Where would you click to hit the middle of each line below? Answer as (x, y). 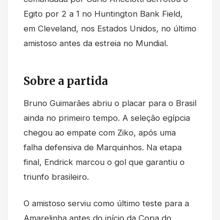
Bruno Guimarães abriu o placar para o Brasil (110, 103)
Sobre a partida (66, 81)
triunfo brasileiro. (56, 177)
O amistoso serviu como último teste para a (106, 204)
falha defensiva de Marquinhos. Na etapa (103, 148)
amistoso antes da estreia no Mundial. (96, 43)
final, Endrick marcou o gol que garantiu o (104, 162)
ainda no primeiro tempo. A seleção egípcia (107, 118)
